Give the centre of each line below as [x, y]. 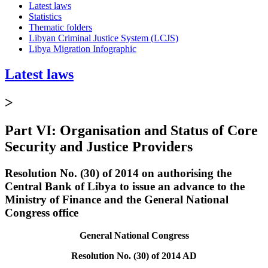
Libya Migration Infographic [83, 48]
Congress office [42, 212]
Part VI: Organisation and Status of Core [131, 130]
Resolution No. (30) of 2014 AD [134, 256]
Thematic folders [60, 27]
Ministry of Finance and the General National [117, 199]
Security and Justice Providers [99, 146]
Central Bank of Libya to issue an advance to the [125, 186]
